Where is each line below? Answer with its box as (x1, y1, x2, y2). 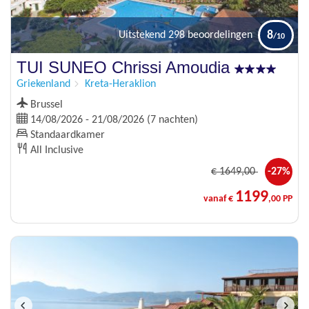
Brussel (28, 99, 63, 111)
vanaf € (203, 194, 235, 205)
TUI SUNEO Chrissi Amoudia (17, 58, 235, 77)
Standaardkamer (28, 130, 105, 141)
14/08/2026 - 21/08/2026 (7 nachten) (28, 114, 198, 126)
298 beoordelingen (168, 30, 252, 41)
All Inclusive (28, 145, 83, 157)
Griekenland (17, 79, 70, 90)
